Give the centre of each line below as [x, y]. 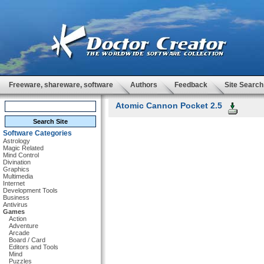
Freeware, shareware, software [61, 85]
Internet [14, 183]
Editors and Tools [34, 247]
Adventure [24, 226]
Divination [17, 162]
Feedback [191, 85]
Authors [144, 85]
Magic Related [23, 148]
